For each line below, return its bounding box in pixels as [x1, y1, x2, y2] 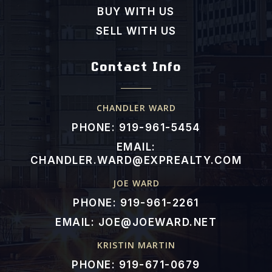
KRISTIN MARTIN [97, 239, 175, 251]
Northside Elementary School [63, 69, 209, 83]
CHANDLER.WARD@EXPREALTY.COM [30, 154, 242, 167]
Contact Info [90, 63, 182, 76]
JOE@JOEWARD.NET [98, 216, 217, 229]
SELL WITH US [95, 25, 177, 38]
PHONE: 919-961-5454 [72, 121, 200, 134]
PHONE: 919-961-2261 [73, 197, 199, 209]
